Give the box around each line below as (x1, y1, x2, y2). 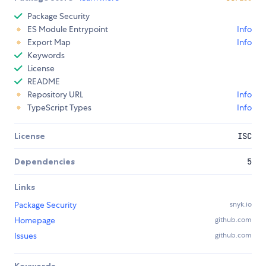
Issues (14, 230, 37, 242)
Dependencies (14, 156, 75, 167)
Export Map (27, 37, 71, 48)
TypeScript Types (27, 102, 91, 113)
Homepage (14, 215, 55, 226)
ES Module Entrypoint (27, 24, 108, 35)
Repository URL (27, 89, 83, 100)
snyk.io (230, 199, 252, 210)
